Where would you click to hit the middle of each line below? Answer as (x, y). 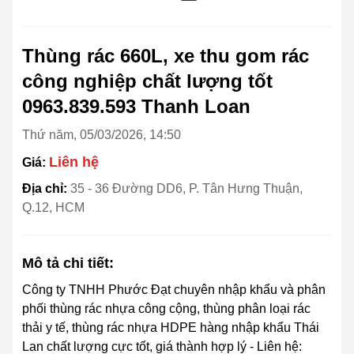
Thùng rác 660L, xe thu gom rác (166, 56)
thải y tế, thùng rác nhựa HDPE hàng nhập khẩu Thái (171, 328)
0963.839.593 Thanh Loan (136, 107)
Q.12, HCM (53, 208)
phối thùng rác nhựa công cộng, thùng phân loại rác (166, 309)
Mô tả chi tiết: (68, 264)
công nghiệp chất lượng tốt (147, 81)
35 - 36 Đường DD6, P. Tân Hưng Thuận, (186, 189)
